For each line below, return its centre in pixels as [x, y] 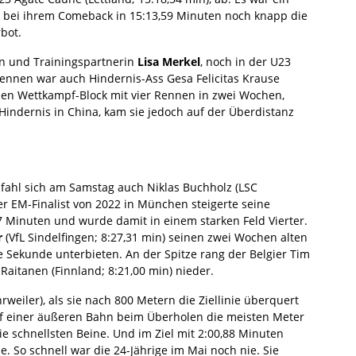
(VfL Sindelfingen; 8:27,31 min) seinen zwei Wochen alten [155, 237]
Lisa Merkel [169, 61]
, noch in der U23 [246, 61]
